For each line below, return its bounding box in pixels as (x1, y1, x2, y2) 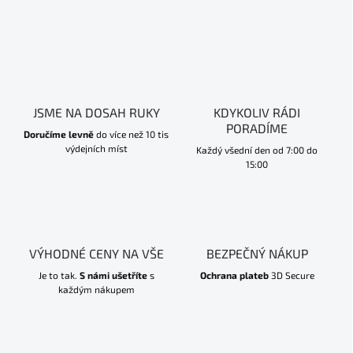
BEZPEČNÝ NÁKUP (206, 246, 308, 262)
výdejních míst (65, 143, 128, 154)
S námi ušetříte (79, 269, 147, 281)
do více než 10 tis (94, 128, 169, 140)
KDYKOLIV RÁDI (214, 105, 300, 121)
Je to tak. (38, 269, 80, 281)
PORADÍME (226, 121, 288, 136)
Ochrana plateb (199, 269, 269, 281)
